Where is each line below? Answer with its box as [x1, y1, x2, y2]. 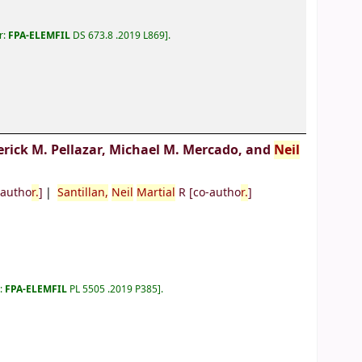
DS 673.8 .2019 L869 [73, 27, 166, 43]
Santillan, [57, 184, 109, 202]
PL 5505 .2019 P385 [69, 281, 158, 297]
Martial [137, 184, 176, 202]
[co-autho [186, 184, 242, 202]
